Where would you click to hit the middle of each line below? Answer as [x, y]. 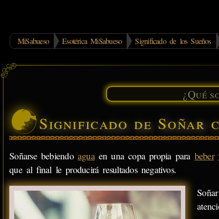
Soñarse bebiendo [44, 155]
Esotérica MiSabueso [92, 41]
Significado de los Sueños [173, 41]
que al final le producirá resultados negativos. [93, 169]
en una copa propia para [144, 155]
